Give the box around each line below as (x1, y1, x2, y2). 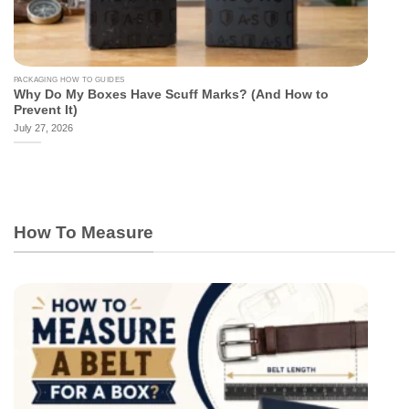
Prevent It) (14, 102, 78, 117)
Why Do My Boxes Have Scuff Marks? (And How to (14, 87, 329, 101)
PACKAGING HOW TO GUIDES (14, 76, 125, 85)
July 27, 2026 (14, 121, 73, 133)
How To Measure (14, 223, 153, 243)
